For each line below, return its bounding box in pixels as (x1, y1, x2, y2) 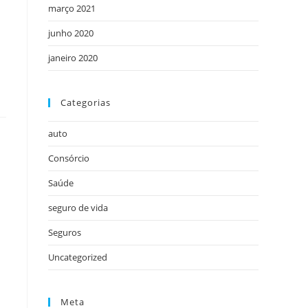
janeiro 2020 (48, 52, 98, 64)
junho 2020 (48, 27, 93, 39)
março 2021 (48, 2, 96, 14)
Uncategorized (48, 251, 107, 263)
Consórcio (48, 152, 89, 164)
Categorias (60, 96, 111, 109)
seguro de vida (48, 201, 108, 214)
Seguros (48, 226, 81, 239)
